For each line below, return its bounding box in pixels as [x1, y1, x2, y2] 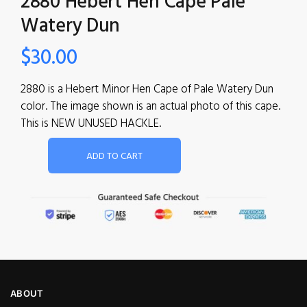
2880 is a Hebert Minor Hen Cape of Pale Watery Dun [21, 80, 273, 99]
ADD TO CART [86, 149, 143, 165]
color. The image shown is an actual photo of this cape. [21, 97, 280, 116]
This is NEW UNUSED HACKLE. [21, 114, 161, 134]
